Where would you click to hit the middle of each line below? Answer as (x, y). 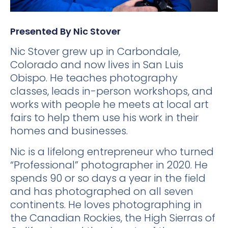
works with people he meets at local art (109, 105)
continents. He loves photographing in (106, 204)
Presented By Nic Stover (65, 32)
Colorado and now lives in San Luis (97, 65)
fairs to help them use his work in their (104, 118)
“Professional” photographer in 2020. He (109, 165)
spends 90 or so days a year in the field (108, 178)
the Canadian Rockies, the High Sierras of (113, 218)
